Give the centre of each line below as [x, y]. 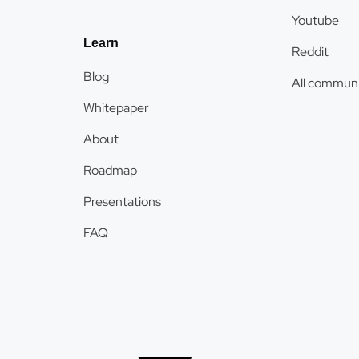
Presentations [122, 202]
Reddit [310, 52]
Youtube [315, 20]
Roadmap [110, 170]
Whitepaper [116, 108]
